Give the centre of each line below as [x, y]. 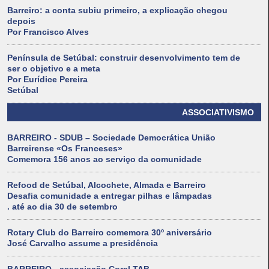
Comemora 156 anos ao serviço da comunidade [104, 159]
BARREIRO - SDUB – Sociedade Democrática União [111, 138]
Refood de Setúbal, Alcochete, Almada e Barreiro [107, 185]
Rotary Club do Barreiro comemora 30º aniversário [110, 233]
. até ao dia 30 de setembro [62, 207]
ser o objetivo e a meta [54, 69]
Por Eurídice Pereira [47, 80]
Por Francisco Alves [48, 32]
